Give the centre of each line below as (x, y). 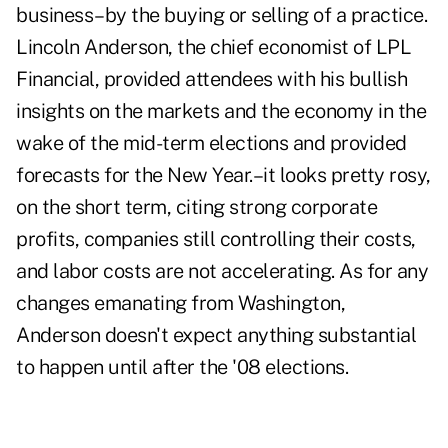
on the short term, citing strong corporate (196, 207)
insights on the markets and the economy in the (221, 111)
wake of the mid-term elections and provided (211, 143)
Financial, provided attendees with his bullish (211, 79)
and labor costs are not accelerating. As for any (222, 271)
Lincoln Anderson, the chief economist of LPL (213, 47)
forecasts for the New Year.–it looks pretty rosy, (223, 175)
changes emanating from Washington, (180, 303)
